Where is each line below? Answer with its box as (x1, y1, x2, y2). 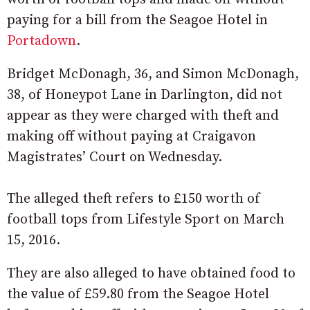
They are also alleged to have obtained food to (7, 264, 295, 282)
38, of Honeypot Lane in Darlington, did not (7, 86, 282, 104)
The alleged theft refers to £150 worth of (7, 190, 260, 208)
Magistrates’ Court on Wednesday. (7, 148, 222, 166)
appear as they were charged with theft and (7, 107, 279, 125)
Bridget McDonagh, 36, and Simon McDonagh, (7, 65, 299, 83)
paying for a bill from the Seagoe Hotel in (7, 11, 268, 29)
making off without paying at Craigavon (7, 127, 256, 145)
